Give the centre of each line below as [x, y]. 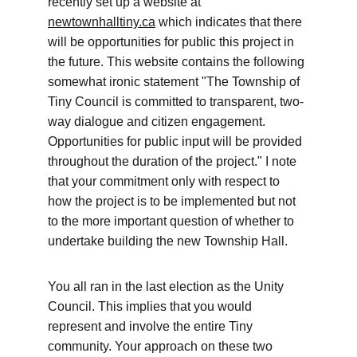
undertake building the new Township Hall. [169, 241]
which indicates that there [230, 22]
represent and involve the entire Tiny [152, 326]
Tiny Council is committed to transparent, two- [176, 102]
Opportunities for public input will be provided [177, 141]
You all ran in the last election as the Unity [167, 286]
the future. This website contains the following [178, 62]
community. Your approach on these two [162, 346]
